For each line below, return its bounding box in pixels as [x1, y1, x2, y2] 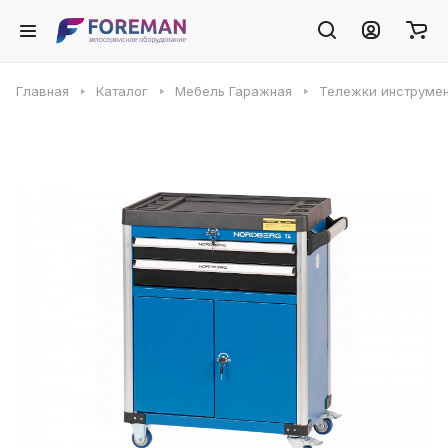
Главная [16, 83, 69, 99]
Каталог [96, 83, 148, 99]
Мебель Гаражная [175, 83, 292, 99]
